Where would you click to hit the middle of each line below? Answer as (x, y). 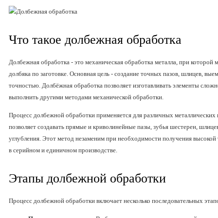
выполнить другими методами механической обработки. (86, 97)
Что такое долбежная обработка (95, 40)
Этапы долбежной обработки (87, 179)
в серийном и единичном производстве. (63, 150)
